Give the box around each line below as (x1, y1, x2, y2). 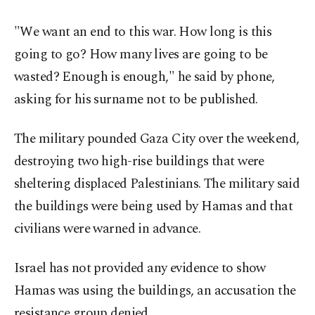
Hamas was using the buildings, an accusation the (14, 281, 296, 302)
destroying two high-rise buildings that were (14, 151, 264, 172)
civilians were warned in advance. (14, 219, 201, 240)
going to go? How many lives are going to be (14, 44, 268, 65)
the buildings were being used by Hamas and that (14, 196, 293, 217)
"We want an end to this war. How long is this (14, 22, 272, 43)
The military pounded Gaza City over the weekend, (14, 129, 300, 150)
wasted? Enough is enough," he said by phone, (14, 67, 275, 88)
